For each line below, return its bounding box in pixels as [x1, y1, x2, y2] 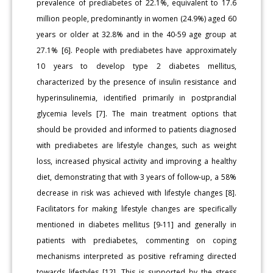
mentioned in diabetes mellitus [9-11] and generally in [37, 219, 236, 230]
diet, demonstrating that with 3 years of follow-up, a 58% [37, 171, 236, 182]
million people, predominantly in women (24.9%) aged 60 [37, 13, 236, 24]
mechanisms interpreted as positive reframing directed [37, 250, 236, 261]
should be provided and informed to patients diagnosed [37, 124, 236, 135]
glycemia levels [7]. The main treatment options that [37, 108, 236, 119]
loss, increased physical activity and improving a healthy [37, 155, 236, 166]
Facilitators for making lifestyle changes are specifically [37, 203, 236, 214]
